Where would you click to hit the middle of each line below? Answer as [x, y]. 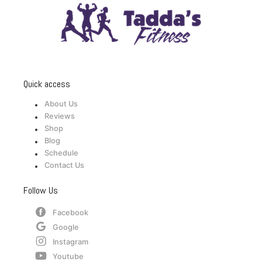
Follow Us [41, 191]
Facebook [70, 213]
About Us [61, 104]
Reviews [60, 116]
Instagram [70, 242]
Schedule [61, 153]
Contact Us [64, 166]
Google [66, 227]
